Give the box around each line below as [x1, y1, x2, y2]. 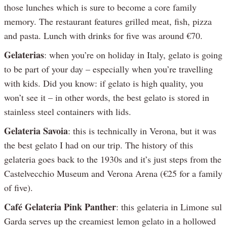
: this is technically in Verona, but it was [68, 124, 216, 137]
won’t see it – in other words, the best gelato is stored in [4, 91, 209, 103]
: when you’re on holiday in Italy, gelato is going [44, 48, 222, 61]
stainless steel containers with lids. [4, 105, 131, 118]
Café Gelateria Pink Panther [4, 200, 116, 213]
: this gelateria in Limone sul [116, 200, 222, 213]
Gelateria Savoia [4, 124, 68, 137]
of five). [4, 181, 33, 194]
